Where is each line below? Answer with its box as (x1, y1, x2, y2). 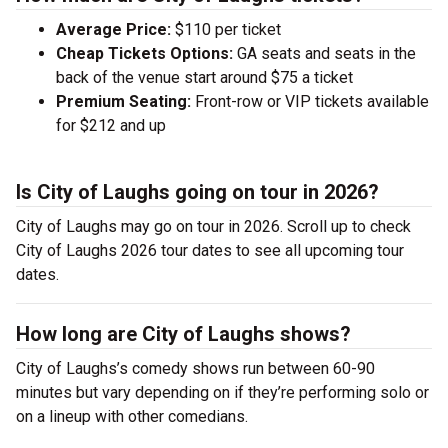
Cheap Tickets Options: (56, 44, 233, 63)
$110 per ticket (171, 20, 281, 39)
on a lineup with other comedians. (16, 407, 248, 426)
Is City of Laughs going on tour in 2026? (16, 180, 379, 204)
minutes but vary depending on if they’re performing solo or (16, 383, 429, 402)
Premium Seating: (56, 92, 191, 111)
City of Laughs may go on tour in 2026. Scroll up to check (16, 217, 411, 236)
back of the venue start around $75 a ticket (56, 68, 353, 87)
